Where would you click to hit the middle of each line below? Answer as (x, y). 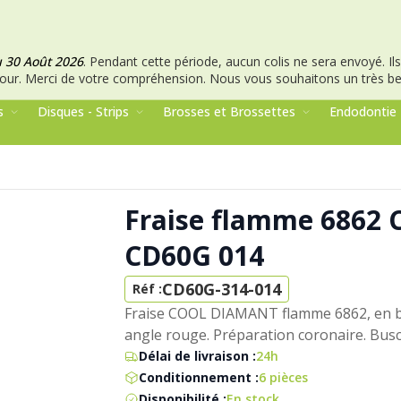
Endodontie (363, 112)
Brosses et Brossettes (229, 112)
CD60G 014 (195, 256)
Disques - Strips (83, 112)
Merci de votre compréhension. (115, 79)
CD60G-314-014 (222, 290)
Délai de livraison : (198, 356)
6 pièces (284, 378)
